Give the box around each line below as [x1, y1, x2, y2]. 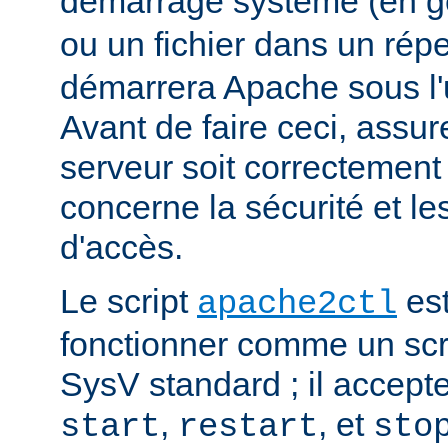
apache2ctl [197, 285, 397, 324]
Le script [60, 282, 197, 321]
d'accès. [60, 228, 183, 267]
